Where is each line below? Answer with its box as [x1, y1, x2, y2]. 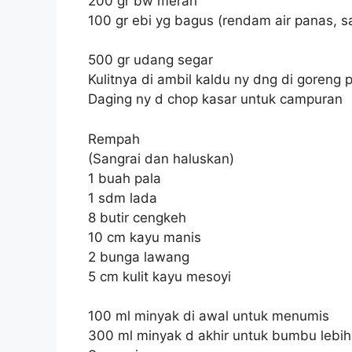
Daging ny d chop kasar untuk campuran [88, 91, 343, 108]
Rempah [88, 130, 140, 147]
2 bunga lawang [88, 248, 189, 265]
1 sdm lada [88, 189, 157, 206]
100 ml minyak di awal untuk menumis [88, 308, 329, 324]
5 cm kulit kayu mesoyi [88, 268, 231, 284]
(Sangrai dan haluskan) [88, 150, 234, 167]
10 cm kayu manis [88, 229, 201, 245]
